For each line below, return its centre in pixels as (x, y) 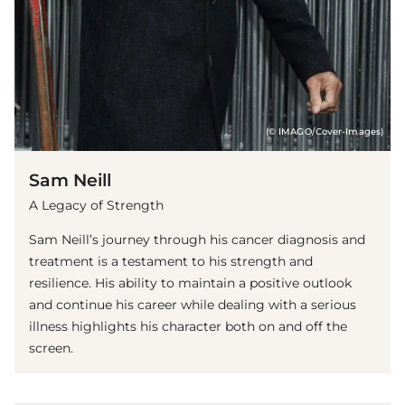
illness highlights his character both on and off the (188, 327)
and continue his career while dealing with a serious (193, 305)
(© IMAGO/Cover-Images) (324, 132)
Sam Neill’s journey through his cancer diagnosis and (197, 240)
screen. (51, 348)
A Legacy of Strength (96, 206)
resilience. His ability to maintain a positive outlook (190, 283)
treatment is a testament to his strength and (171, 262)
